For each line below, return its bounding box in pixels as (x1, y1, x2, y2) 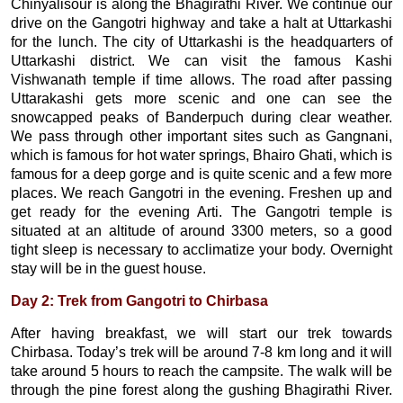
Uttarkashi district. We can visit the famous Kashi (11, 53, 392, 68)
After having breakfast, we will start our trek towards (11, 326, 392, 341)
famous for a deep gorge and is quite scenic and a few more (11, 166, 392, 182)
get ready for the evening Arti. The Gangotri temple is (11, 204, 392, 219)
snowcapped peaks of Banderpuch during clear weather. (11, 110, 392, 125)
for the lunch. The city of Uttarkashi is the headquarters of (11, 34, 392, 49)
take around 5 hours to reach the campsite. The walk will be (11, 363, 392, 379)
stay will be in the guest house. (11, 261, 206, 276)
